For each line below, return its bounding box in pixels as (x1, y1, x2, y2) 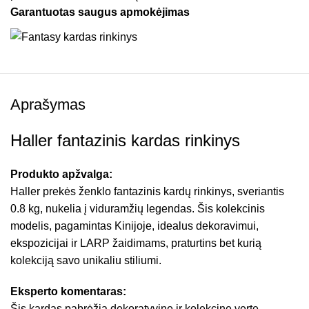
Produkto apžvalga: (10, 168, 112, 180)
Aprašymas (10, 95, 86, 113)
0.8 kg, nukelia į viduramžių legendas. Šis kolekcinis (10, 202, 265, 215)
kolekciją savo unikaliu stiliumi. (10, 254, 161, 266)
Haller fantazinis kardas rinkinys (10, 130, 240, 150)
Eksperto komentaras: (10, 285, 126, 297)
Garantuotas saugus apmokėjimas (10, 6, 190, 18)
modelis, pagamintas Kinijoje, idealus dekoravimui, (10, 219, 259, 232)
